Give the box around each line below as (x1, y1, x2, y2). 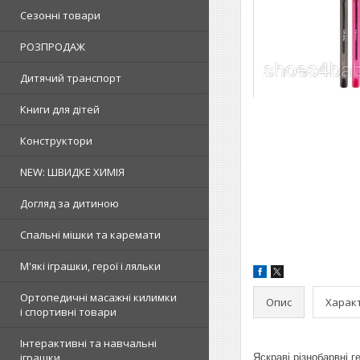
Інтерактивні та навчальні (20, 336, 157, 350)
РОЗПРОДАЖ (20, 39, 85, 54)
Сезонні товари (20, 8, 100, 22)
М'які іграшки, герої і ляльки (20, 259, 161, 273)
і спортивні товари (20, 305, 117, 319)
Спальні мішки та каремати (20, 227, 161, 242)
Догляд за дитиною (20, 196, 119, 211)
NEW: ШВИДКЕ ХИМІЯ (20, 165, 125, 179)
